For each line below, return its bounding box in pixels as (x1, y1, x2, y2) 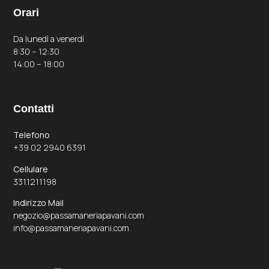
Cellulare (13, 163, 49, 175)
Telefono (13, 129, 50, 141)
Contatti (13, 103, 55, 115)
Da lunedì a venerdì (13, 32, 85, 44)
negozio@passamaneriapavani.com (13, 210, 145, 222)
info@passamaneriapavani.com (13, 222, 130, 234)
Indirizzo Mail (13, 197, 64, 209)
